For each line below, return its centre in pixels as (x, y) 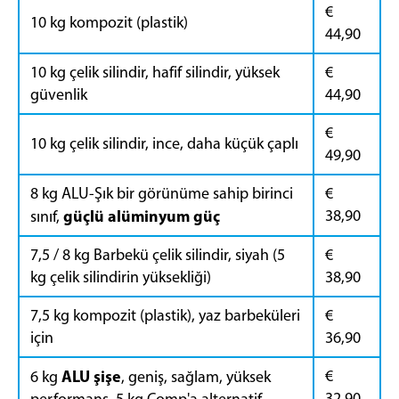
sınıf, (47, 216)
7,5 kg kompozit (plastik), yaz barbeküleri (165, 315)
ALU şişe (91, 376)
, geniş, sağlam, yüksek (196, 376)
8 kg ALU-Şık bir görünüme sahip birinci (162, 193)
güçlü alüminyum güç (142, 216)
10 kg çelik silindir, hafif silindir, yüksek (155, 72)
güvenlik (59, 94)
